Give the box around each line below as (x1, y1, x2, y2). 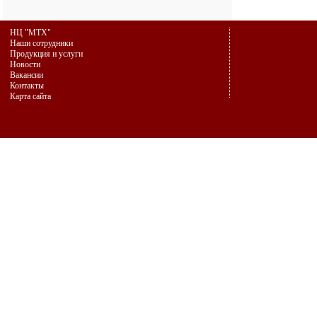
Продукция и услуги (10, 49, 83, 59)
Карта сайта (10, 91, 51, 101)
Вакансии (10, 70, 43, 80)
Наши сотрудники (10, 38, 73, 48)
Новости (10, 59, 40, 69)
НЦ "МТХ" (10, 28, 51, 38)
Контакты (10, 81, 44, 91)
